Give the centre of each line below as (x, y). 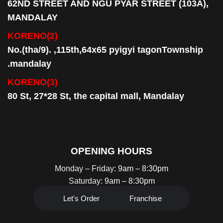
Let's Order (82, 198)
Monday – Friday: (86, 168)
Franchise (146, 198)
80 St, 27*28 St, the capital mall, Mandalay (96, 96)
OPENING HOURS (111, 151)
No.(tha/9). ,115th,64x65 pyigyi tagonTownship (105, 50)
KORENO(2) (33, 36)
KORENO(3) (33, 82)
